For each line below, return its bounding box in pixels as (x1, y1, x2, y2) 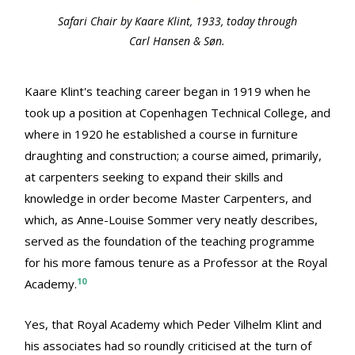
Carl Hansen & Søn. (129, 33, 226, 49)
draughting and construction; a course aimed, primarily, (25, 147, 322, 164)
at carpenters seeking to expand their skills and (25, 169, 283, 185)
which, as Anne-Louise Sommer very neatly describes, (25, 212, 318, 228)
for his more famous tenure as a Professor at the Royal (25, 254, 327, 271)
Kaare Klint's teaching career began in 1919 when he (25, 83, 311, 100)
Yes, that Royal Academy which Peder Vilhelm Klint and (25, 316, 322, 333)
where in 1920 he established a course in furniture (25, 126, 298, 143)
